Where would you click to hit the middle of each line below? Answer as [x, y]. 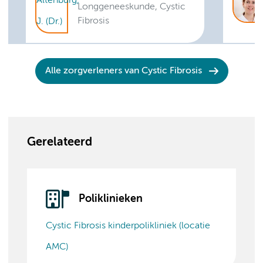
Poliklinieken [111, 199]
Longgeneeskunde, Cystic [131, 7]
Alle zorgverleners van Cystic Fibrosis [123, 71]
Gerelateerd [60, 142]
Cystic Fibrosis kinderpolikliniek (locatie [128, 226]
